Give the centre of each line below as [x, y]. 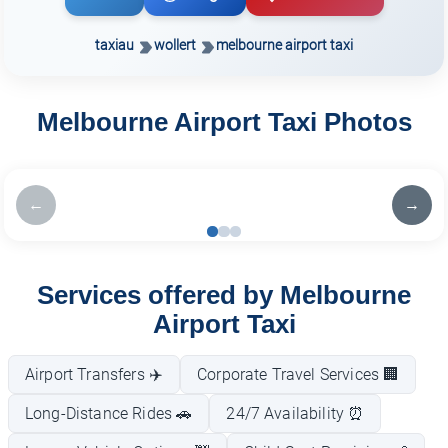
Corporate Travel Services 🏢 [298, 374]
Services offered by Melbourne [224, 294]
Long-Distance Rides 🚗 [109, 413]
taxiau [114, 45]
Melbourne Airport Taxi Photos [224, 122]
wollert [175, 45]
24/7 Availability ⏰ [295, 413]
